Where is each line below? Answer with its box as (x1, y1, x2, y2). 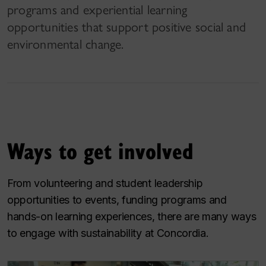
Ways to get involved (7, 135, 194, 166)
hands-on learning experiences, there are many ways (7, 210, 256, 223)
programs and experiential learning (7, 2, 188, 18)
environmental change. (7, 36, 124, 53)
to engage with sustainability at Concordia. (7, 227, 209, 240)
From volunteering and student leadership (7, 177, 203, 190)
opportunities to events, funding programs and (7, 194, 227, 207)
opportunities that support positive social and (7, 19, 246, 36)
